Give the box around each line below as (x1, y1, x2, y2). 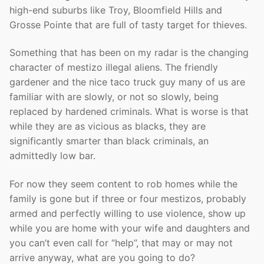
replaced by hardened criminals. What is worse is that (9, 105, 249, 118)
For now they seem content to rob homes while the (9, 178, 237, 190)
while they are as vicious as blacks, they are (9, 120, 206, 133)
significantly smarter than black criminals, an (9, 135, 209, 147)
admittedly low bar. (9, 150, 95, 162)
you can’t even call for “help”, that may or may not (9, 237, 233, 249)
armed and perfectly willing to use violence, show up (9, 207, 246, 220)
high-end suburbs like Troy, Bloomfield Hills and (9, 4, 222, 16)
